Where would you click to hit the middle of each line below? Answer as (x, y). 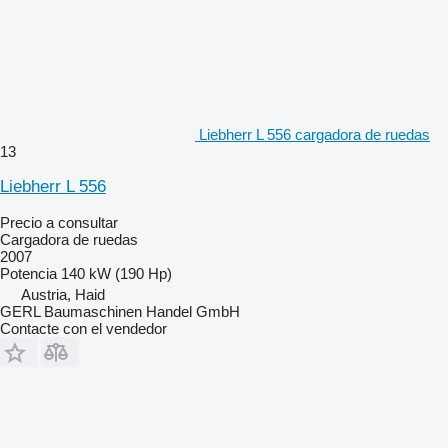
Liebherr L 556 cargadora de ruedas (314, 134)
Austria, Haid (63, 294)
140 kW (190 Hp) (116, 273)
